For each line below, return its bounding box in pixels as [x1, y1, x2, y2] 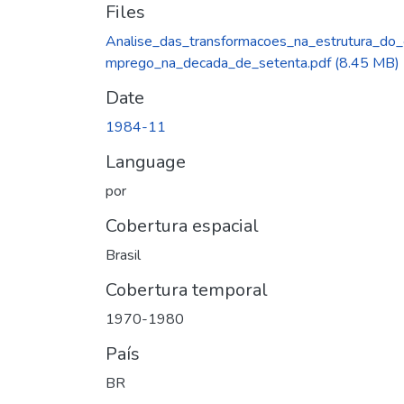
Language [106, 149, 186, 174]
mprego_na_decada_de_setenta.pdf [106, 52, 331, 73]
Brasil [106, 244, 141, 265]
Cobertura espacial [106, 213, 259, 238]
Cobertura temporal [106, 277, 268, 302]
